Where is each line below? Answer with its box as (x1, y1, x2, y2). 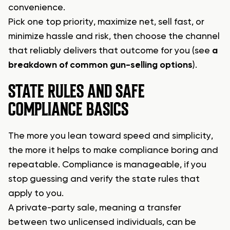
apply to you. (8, 189, 64, 199)
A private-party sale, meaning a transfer (8, 203, 181, 213)
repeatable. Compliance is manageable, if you (8, 160, 206, 170)
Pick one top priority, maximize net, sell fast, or (8, 17, 204, 27)
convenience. (8, 3, 65, 13)
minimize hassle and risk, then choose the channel (8, 32, 220, 42)
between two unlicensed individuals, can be (8, 218, 196, 227)
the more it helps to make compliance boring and (8, 146, 218, 156)
